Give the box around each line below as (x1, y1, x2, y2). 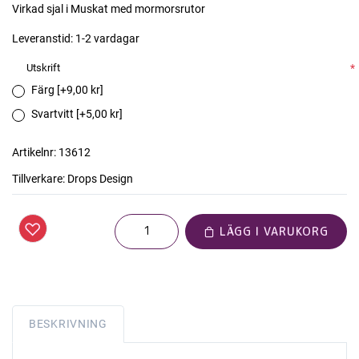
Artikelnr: (12, 146, 56, 159)
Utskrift (26, 62, 60, 75)
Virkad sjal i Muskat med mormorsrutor (12, 2, 205, 16)
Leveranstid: (12, 32, 73, 46)
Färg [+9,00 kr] (31, 83, 103, 97)
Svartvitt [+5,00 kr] (31, 107, 123, 121)
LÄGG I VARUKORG (216, 224, 329, 240)
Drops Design (67, 172, 133, 186)
